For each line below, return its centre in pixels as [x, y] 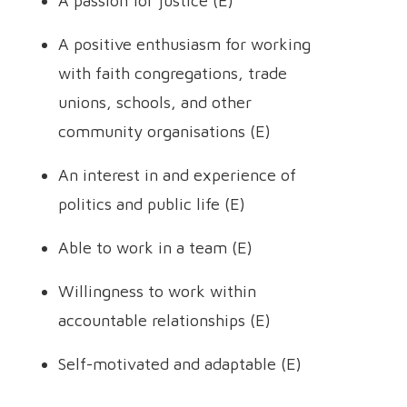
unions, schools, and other [155, 102]
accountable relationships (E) [164, 320]
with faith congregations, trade [173, 73]
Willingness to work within [157, 291]
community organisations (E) [164, 131]
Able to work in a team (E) [155, 248]
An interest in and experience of [177, 175]
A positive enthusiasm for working [184, 44]
